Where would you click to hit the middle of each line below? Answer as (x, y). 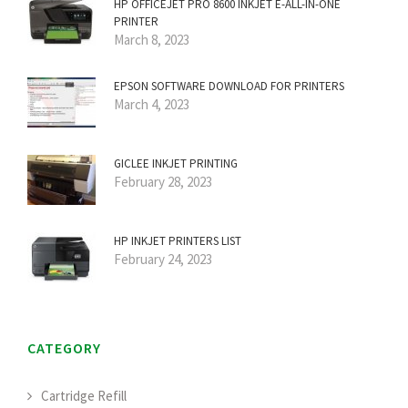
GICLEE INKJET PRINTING (176, 164)
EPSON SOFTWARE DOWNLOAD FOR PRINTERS (229, 87)
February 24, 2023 (163, 260)
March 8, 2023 (152, 40)
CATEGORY (64, 348)
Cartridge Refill (84, 396)
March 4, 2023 (152, 105)
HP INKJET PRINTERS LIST (178, 241)
